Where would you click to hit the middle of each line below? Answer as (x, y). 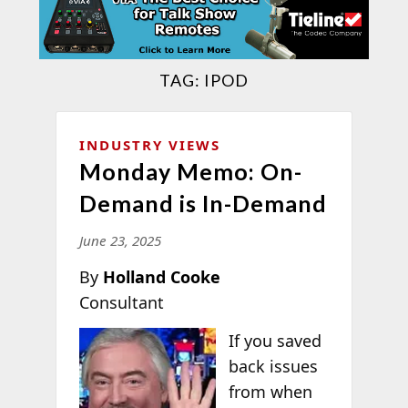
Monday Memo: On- (190, 171)
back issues (274, 366)
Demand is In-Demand (203, 203)
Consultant (121, 302)
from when (271, 391)
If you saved (275, 340)
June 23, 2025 (120, 240)
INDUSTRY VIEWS (149, 144)
